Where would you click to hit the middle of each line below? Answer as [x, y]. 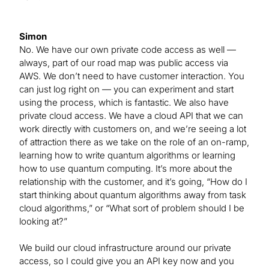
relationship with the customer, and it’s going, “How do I [133, 182]
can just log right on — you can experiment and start [126, 89]
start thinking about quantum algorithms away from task [133, 195]
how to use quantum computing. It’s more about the [126, 169]
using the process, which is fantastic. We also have [124, 103]
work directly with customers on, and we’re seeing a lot [133, 129]
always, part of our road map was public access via [124, 63]
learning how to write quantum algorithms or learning [127, 156]
